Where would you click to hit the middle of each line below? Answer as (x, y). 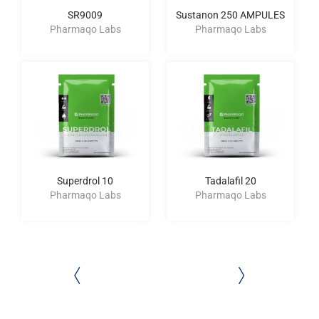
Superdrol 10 (85, 181)
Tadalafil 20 (230, 181)
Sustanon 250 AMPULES (230, 15)
